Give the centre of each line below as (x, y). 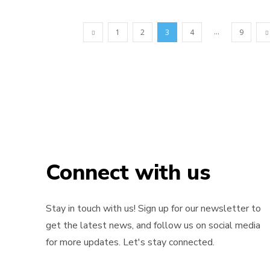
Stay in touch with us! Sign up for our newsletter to (153, 208)
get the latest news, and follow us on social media (153, 225)
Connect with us (128, 172)
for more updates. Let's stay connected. (130, 242)
